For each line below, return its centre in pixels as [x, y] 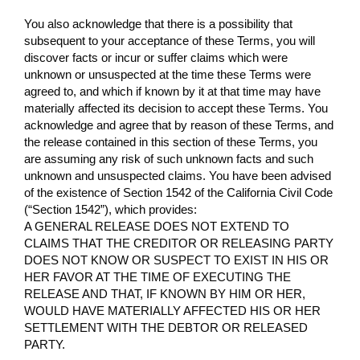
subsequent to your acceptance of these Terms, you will [170, 40]
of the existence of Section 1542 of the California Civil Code [178, 192]
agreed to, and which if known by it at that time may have [172, 91]
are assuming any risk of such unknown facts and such [169, 158]
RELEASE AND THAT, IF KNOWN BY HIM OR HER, [165, 293]
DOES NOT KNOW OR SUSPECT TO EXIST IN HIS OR [176, 260]
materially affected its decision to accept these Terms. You [176, 108]
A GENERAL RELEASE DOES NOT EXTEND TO [157, 226]
